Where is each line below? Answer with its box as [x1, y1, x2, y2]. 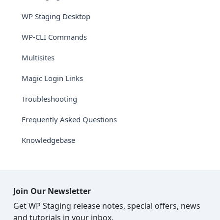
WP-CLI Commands [22, 31, 87, 42]
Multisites [22, 52, 55, 62]
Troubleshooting [22, 93, 77, 104]
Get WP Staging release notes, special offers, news [13, 200, 200, 212]
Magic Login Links [22, 73, 83, 83]
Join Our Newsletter [13, 186, 91, 197]
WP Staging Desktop [22, 11, 90, 21]
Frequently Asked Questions [22, 114, 117, 124]
